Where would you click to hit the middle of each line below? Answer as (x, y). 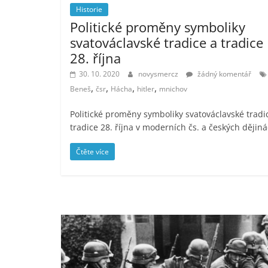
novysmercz (159, 74)
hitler (146, 89)
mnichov (173, 89)
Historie (89, 9)
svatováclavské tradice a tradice (167, 42)
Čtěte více (92, 151)
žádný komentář (223, 74)
